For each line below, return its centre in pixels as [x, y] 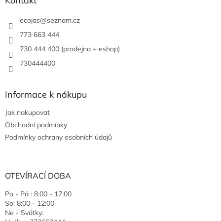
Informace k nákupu [46, 95]
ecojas [30, 20]
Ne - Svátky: [24, 213]
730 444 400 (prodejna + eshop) [70, 49]
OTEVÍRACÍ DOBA [38, 176]
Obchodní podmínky [36, 125]
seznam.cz [63, 20]
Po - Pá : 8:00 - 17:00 [38, 194]
